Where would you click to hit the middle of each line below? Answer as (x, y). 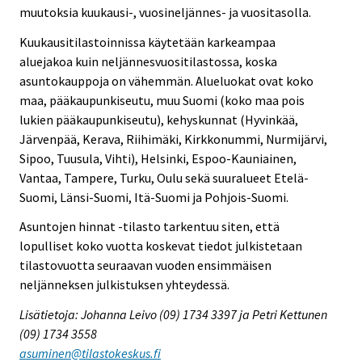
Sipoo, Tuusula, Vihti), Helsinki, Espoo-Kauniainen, (158, 158)
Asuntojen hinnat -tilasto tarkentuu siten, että (149, 227)
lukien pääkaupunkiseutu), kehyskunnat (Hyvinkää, (159, 119)
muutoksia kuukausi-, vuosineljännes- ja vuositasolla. (165, 12)
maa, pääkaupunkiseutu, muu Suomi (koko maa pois (162, 100)
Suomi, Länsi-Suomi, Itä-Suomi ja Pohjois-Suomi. (154, 197)
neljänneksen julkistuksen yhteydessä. (124, 285)
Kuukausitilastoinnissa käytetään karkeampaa (147, 42)
